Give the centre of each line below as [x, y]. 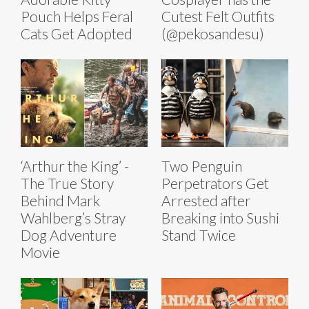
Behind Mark [60, 200]
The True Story [67, 183]
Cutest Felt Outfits [218, 16]
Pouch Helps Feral [77, 16]
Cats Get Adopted [77, 33]
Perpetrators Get [215, 183]
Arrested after [206, 200]
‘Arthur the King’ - [75, 166]
